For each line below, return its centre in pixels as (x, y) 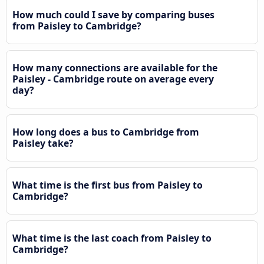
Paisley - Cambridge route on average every (113, 79)
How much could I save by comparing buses (113, 15)
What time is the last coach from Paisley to (112, 238)
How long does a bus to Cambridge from (106, 132)
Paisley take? (43, 143)
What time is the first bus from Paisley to (108, 185)
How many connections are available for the (115, 68)
